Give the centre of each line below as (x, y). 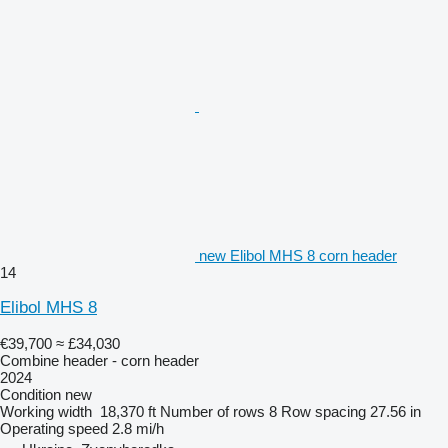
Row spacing (323, 411)
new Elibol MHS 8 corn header (298, 255)
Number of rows (212, 411)
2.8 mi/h (138, 428)
